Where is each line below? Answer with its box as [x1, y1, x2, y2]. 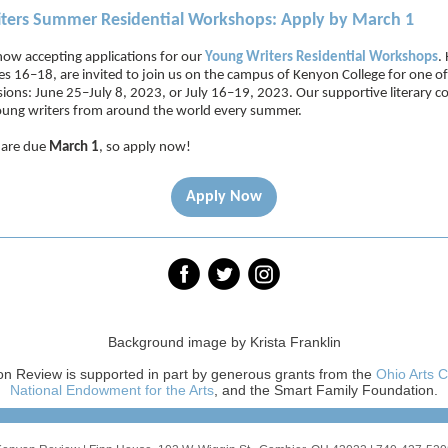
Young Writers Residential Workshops [205, 50, 438, 65]
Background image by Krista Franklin [107, 334, 341, 350]
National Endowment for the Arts [10, 382, 214, 398]
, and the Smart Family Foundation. [214, 382, 438, 398]
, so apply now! [99, 140, 191, 155]
